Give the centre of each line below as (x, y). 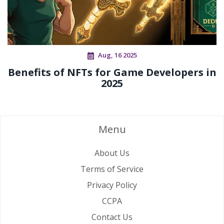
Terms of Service (112, 169)
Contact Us (112, 217)
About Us (112, 153)
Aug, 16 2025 (117, 55)
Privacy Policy (112, 185)
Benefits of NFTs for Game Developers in (112, 72)
